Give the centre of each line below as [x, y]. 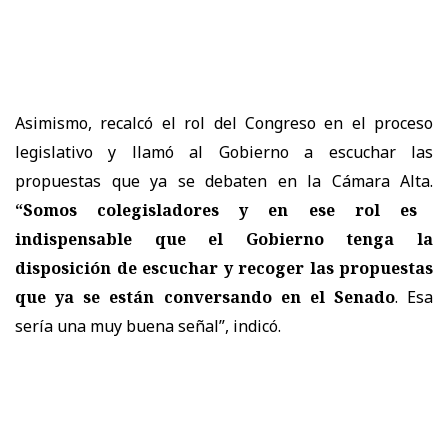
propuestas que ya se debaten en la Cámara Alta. [224, 181]
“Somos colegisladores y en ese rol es [216, 210]
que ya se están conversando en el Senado [205, 297]
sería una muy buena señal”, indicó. [148, 326]
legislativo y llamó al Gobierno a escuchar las [224, 152]
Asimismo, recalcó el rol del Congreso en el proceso [224, 123]
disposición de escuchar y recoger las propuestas [224, 268]
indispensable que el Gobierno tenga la [224, 239]
